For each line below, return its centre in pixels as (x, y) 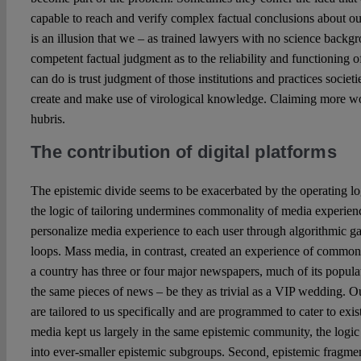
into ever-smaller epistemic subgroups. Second (148, 351)
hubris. (48, 118)
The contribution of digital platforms (184, 151)
